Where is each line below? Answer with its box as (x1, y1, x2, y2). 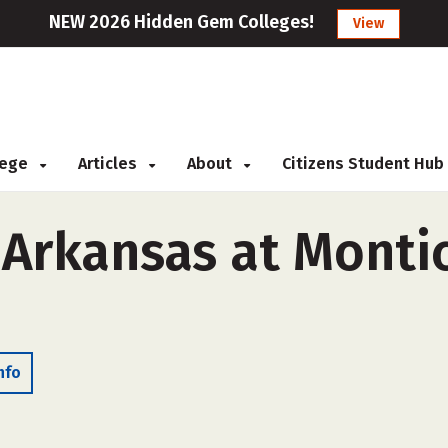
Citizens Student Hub (282, 154, 444, 173)
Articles (78, 154, 141, 173)
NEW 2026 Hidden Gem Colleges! (48, 11, 314, 33)
